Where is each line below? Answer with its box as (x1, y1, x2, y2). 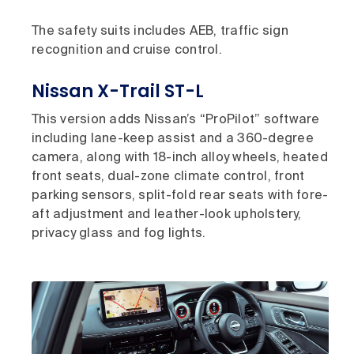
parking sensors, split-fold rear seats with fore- (32, 189, 329, 202)
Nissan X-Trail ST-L (32, 78, 204, 104)
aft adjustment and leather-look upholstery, (32, 208, 301, 221)
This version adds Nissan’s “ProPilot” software (32, 113, 320, 126)
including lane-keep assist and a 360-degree (32, 132, 314, 145)
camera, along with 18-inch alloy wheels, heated (32, 151, 328, 164)
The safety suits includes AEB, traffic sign (32, 24, 288, 38)
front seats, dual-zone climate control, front (32, 170, 305, 183)
